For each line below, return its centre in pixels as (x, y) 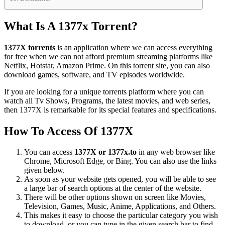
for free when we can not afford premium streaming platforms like (108, 56)
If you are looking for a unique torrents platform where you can (104, 91)
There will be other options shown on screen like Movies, (115, 197)
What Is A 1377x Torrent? (71, 26)
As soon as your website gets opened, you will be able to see (120, 179)
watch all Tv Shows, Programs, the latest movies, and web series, (107, 100)
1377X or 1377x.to (105, 152)
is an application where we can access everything (134, 47)
